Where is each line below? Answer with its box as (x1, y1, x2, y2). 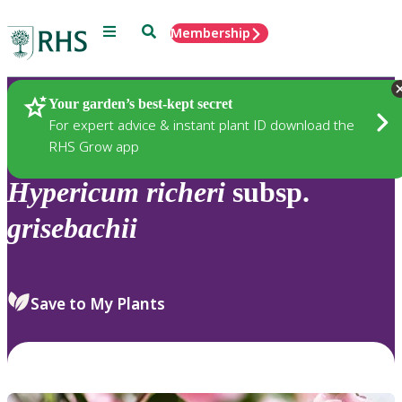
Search (141, 22, 183, 38)
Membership (170, 24, 250, 41)
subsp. (225, 176, 310, 209)
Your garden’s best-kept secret (48, 95, 232, 111)
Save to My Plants (31, 293, 165, 314)
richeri (146, 176, 225, 209)
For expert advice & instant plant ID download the (48, 115, 354, 134)
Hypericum (7, 176, 139, 209)
